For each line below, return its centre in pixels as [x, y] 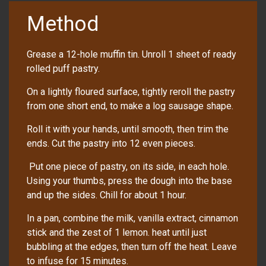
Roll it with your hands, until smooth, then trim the [128, 129]
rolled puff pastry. [63, 69]
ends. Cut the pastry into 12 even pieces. [111, 144]
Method [63, 24]
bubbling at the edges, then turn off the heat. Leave [132, 247]
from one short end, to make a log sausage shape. [130, 106]
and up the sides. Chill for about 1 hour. [107, 195]
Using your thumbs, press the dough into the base [129, 181]
